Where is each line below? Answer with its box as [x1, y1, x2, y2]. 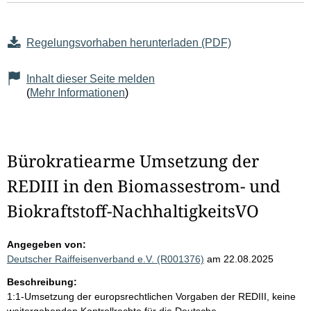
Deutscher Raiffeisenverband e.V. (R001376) [7, 253, 204, 265]
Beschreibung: [7, 276, 77, 288]
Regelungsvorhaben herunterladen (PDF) [26, 37, 231, 49]
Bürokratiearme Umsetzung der [7, 149, 259, 173]
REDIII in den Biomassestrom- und [7, 174, 280, 198]
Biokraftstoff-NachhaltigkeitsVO [7, 199, 259, 223]
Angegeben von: [7, 239, 86, 251]
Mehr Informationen [30, 87, 125, 99]
